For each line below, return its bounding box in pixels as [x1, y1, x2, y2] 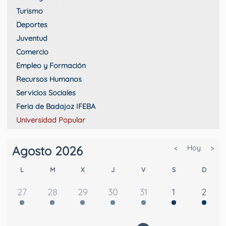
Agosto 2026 [12, 143, 83, 158]
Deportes [16, 20, 47, 29]
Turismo [16, 6, 43, 16]
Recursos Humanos [16, 74, 82, 84]
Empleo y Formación [16, 61, 86, 70]
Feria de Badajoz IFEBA [16, 101, 95, 111]
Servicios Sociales [16, 88, 76, 97]
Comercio [16, 47, 48, 56]
